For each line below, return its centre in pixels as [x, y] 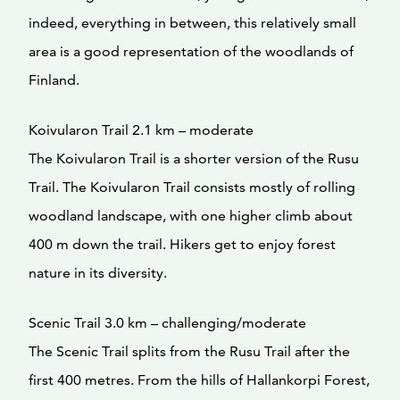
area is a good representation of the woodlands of [191, 51]
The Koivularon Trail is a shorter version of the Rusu [194, 158]
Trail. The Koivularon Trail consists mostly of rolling [192, 187]
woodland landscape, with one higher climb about [191, 216]
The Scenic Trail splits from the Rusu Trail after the [189, 351]
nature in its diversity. [98, 273]
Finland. [54, 80]
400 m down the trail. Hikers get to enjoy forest [182, 244]
